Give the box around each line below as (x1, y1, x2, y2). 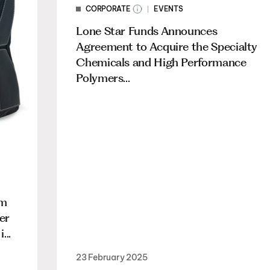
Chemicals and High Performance (76, 55, 246, 69)
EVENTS (154, 4, 183, 13)
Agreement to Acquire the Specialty (76, 39, 258, 54)
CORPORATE (86, 4, 131, 13)
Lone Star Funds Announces (76, 24, 218, 38)
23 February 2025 (76, 251, 148, 263)
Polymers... (76, 71, 130, 85)
